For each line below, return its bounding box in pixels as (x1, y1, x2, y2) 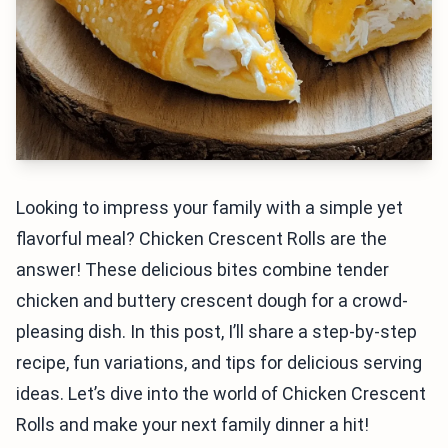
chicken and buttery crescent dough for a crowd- (16, 290, 408, 311)
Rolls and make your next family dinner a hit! (16, 414, 369, 435)
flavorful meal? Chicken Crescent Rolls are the (16, 228, 387, 249)
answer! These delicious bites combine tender (16, 259, 389, 280)
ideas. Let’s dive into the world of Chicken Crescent (16, 383, 426, 404)
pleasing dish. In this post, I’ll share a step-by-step (16, 321, 417, 342)
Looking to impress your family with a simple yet (16, 197, 403, 218)
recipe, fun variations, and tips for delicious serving (16, 352, 422, 373)
